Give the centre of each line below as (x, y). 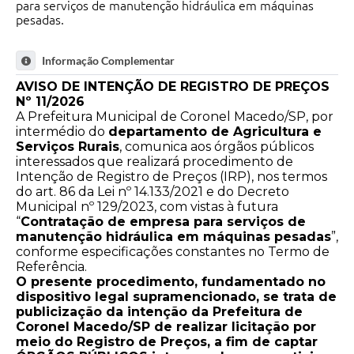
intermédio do (62, 132)
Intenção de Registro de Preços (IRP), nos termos (171, 177)
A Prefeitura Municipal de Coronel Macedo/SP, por (175, 117)
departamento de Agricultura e (215, 132)
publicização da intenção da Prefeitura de (159, 312)
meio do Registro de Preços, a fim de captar (167, 342)
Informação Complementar (108, 61)
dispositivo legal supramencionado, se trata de (176, 297)
